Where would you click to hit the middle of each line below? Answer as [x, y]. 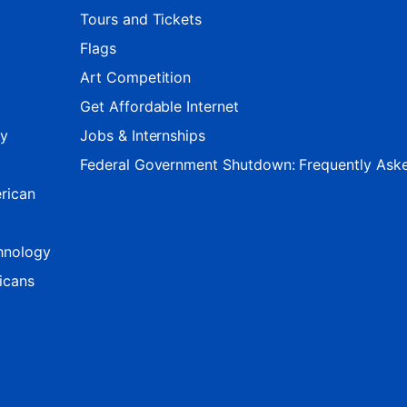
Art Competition [136, 77]
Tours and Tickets [141, 19]
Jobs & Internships [143, 135]
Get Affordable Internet [159, 106]
